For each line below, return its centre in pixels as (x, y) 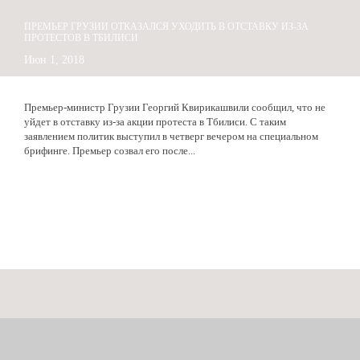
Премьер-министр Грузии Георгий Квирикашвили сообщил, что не (175, 107)
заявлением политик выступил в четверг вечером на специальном (171, 136)
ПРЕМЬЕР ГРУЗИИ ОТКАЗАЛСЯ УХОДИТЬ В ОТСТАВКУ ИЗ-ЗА (166, 27)
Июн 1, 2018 (54, 59)
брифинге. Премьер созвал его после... (110, 150)
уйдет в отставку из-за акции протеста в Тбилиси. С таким (155, 121)
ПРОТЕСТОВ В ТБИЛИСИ (81, 38)
